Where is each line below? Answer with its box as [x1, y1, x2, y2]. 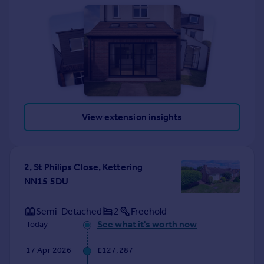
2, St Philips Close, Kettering [24, 161, 143, 173]
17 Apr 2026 [26, 245, 72, 256]
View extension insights [82, 111, 182, 123]
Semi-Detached [36, 205, 102, 217]
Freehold [131, 205, 167, 217]
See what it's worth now [97, 219, 197, 230]
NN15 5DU [24, 176, 68, 187]
